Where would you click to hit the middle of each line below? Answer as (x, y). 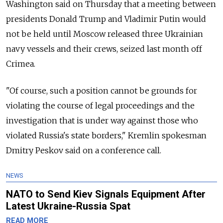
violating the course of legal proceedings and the (100, 105)
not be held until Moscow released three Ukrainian (105, 34)
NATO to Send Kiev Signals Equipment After (106, 194)
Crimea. (21, 63)
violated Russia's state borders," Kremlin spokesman (106, 135)
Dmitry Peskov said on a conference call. (84, 150)
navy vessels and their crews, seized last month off (104, 49)
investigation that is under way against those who (102, 120)
